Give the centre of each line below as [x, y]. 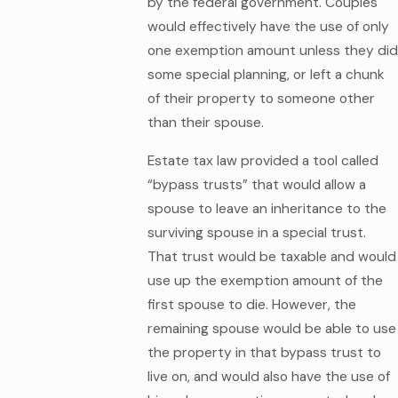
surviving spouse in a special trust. [256, 232]
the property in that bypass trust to [264, 352]
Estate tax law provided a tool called [263, 160]
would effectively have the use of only [268, 27]
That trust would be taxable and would [271, 256]
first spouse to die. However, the [251, 304]
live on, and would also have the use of [268, 376]
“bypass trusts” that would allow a [256, 184]
